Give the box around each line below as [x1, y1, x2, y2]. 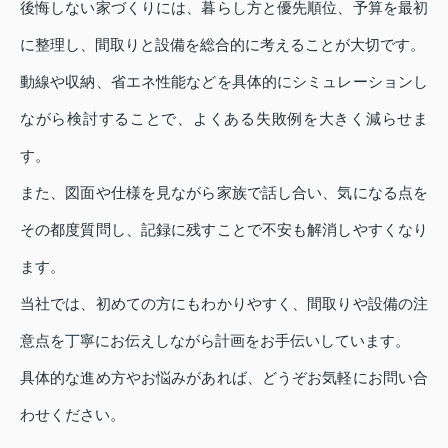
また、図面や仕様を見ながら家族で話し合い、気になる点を [20, 183, 428, 201]
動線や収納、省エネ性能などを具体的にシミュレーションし [20, 72, 428, 90]
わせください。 [20, 405, 125, 423]
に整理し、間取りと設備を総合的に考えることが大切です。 [20, 35, 425, 53]
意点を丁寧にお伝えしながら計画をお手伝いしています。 [20, 331, 410, 349]
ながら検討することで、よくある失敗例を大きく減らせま [20, 109, 428, 127]
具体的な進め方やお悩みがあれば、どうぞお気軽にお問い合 [20, 368, 428, 386]
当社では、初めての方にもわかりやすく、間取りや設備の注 [20, 294, 428, 312]
